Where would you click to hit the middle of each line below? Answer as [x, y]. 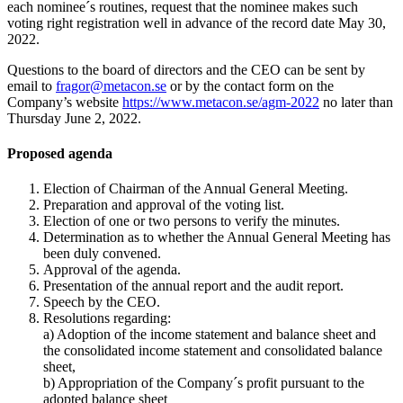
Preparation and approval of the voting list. [164, 205]
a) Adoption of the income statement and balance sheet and [210, 335]
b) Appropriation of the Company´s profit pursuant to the [204, 383]
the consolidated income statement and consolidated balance [213, 351]
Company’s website [65, 102]
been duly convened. [102, 254]
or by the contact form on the [250, 85]
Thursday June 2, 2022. [74, 118]
